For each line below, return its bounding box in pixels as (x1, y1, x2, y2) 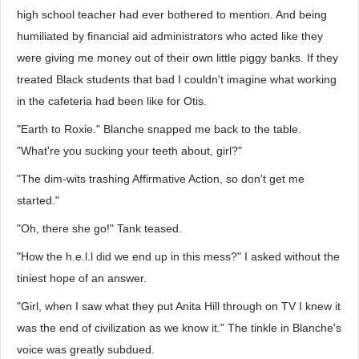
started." (17, 194, 59, 207)
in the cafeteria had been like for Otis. (17, 95, 207, 107)
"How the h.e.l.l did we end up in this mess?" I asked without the (17, 250, 340, 263)
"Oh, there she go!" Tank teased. (17, 222, 182, 235)
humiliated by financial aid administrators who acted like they (17, 30, 323, 42)
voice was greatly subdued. (17, 343, 155, 356)
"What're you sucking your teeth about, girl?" (17, 144, 242, 157)
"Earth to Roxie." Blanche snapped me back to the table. (17, 123, 301, 135)
